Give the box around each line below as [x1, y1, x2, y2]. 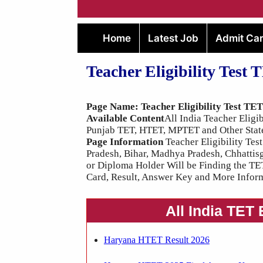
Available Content [86, 113, 164, 124]
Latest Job [147, 32, 198, 44]
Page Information [86, 136, 163, 147]
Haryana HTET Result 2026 [103, 234, 210, 245]
